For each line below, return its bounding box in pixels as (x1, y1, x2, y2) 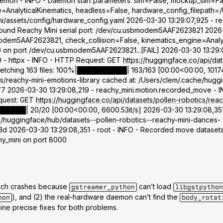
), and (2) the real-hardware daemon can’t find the (12, 193, 180, 202)
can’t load (137, 182, 173, 191)
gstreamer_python (71, 183, 135, 191)
